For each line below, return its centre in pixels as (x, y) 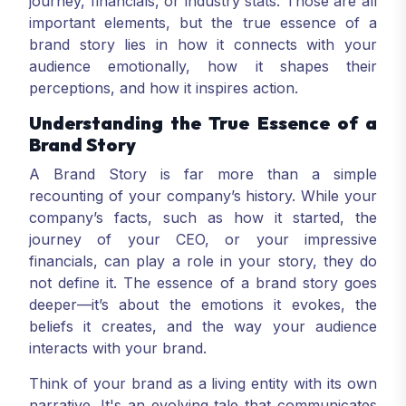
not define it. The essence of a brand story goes (203, 283)
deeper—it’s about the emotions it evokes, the (203, 304)
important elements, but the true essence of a (203, 23)
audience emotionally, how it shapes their (203, 66)
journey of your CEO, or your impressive (203, 239)
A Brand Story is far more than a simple (203, 174)
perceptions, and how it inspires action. (164, 88)
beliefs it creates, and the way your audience (203, 326)
